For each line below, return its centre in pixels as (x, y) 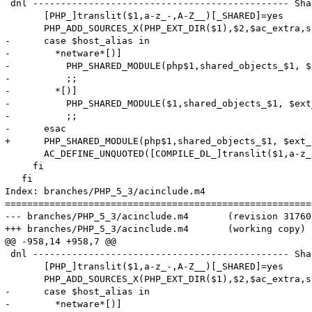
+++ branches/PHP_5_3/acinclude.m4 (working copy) (97, 228)
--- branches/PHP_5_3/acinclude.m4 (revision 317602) (97, 216)
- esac (36, 128)
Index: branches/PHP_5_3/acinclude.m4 (106, 191)
